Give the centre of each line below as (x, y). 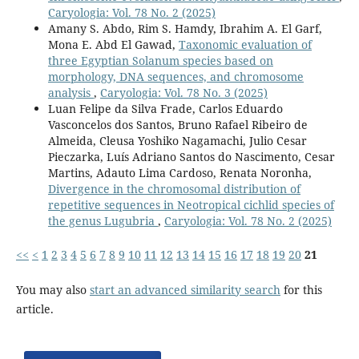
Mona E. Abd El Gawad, (113, 45)
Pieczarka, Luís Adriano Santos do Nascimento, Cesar (191, 157)
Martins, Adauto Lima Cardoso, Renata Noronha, (179, 173)
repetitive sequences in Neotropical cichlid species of (191, 205)
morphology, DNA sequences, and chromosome (175, 77)
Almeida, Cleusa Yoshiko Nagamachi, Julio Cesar (177, 141)
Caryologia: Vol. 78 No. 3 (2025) (184, 93)
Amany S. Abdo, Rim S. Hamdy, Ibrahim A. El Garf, (185, 29)
